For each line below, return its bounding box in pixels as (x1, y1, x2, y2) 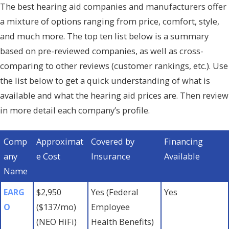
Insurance (91, 150, 131, 162)
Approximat (36, 135, 84, 147)
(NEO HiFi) (36, 215, 77, 227)
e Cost (36, 150, 61, 162)
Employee (91, 200, 130, 213)
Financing (164, 135, 203, 147)
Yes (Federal (91, 186, 139, 198)
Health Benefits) (91, 215, 154, 227)
